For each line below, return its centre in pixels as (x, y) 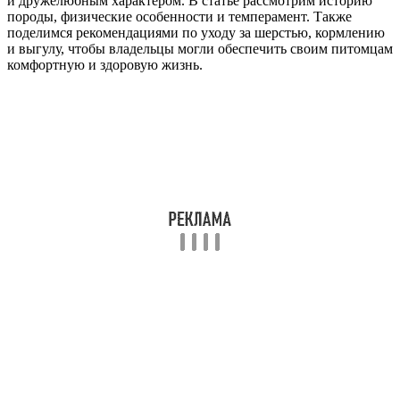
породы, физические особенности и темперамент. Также (179, 16)
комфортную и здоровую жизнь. (105, 64)
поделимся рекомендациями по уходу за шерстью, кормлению (196, 32)
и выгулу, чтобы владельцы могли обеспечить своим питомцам (200, 48)
